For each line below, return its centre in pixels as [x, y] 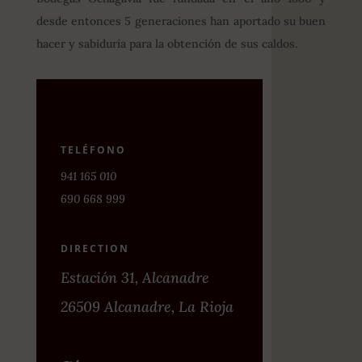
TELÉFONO [93, 150]
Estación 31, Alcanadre [135, 278]
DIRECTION [95, 249]
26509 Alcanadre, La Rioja [147, 307]
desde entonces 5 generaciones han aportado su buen [181, 21]
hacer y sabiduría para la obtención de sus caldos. [166, 44]
